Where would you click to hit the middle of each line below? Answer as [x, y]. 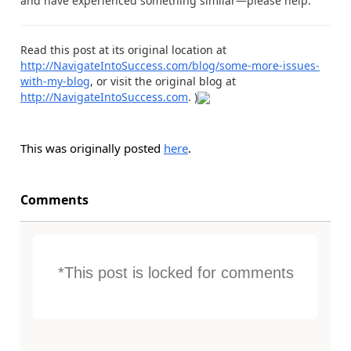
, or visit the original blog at [163, 81]
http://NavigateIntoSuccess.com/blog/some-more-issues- [170, 65]
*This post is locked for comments [175, 272]
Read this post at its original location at [123, 49]
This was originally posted [92, 148]
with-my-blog [55, 81]
